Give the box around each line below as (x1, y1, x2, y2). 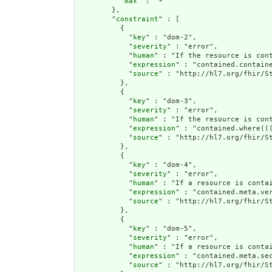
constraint (116, 15, 158, 24)
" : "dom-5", (146, 225, 197, 233)
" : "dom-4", (146, 161, 197, 169)
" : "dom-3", (146, 97, 197, 106)
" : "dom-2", (146, 33, 197, 42)
